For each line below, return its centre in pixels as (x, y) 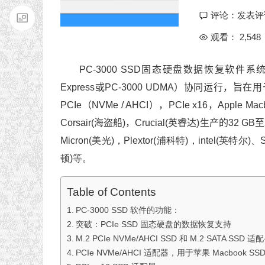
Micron (75, 141)
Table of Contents (112, 192)
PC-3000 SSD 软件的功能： (127, 210)
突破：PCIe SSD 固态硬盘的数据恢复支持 (153, 224)
